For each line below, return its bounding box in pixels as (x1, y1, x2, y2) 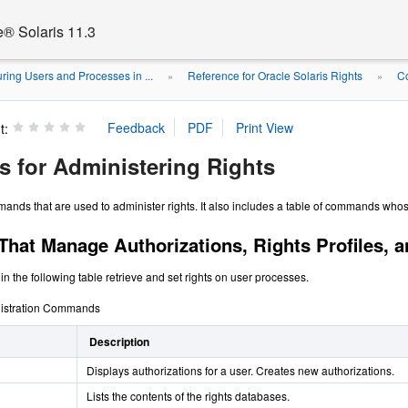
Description (89, 333, 149, 350)
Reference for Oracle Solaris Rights (188, 67, 362, 83)
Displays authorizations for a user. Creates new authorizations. (87, 362, 394, 378)
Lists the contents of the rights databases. (87, 388, 290, 403)
